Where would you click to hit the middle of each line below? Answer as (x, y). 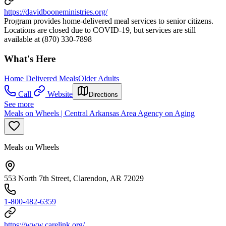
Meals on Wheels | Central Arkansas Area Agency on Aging (99, 113)
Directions (103, 94)
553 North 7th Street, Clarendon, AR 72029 (74, 178)
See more (19, 104)
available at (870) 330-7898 (48, 39)
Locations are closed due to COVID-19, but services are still (100, 30)
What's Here (30, 59)
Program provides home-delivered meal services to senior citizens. (109, 21)
